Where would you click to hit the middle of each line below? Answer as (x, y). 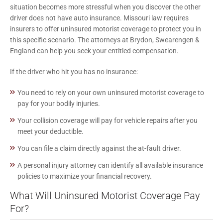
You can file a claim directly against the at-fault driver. (99, 148)
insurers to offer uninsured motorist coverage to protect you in (106, 29)
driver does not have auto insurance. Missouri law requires (99, 18)
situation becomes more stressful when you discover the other (105, 7)
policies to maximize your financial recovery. (85, 176)
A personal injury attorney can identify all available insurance (110, 165)
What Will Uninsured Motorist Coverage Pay (105, 195)
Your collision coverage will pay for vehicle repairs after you (108, 120)
